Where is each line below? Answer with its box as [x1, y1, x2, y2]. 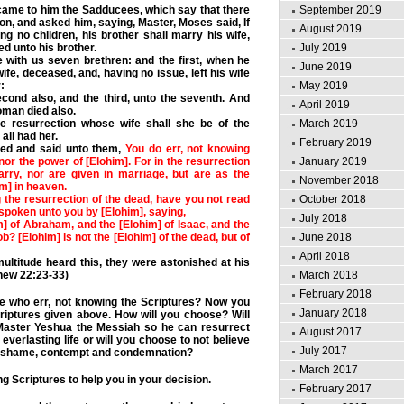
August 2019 [299, 23, 362, 35]
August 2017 [299, 326, 362, 338]
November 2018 [299, 174, 379, 187]
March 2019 [299, 117, 358, 130]
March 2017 [299, 363, 358, 376]
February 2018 [299, 288, 372, 300]
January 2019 [299, 155, 367, 168]
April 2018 [299, 250, 350, 262]
